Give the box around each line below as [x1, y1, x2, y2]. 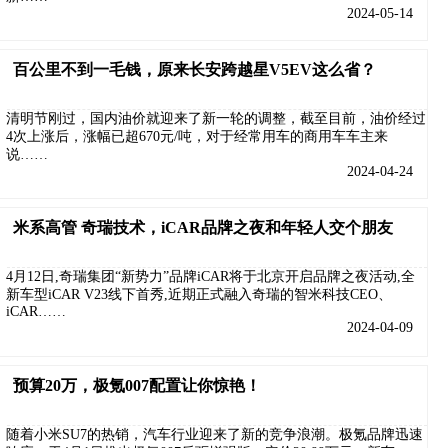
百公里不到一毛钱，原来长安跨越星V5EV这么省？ [13, 61, 376, 78]
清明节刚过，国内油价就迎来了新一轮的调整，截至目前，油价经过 [6, 111, 426, 126]
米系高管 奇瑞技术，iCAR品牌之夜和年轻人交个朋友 [13, 219, 393, 236]
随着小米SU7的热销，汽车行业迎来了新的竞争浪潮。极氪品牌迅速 [6, 427, 423, 442]
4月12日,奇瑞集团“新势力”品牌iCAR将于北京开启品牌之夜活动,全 [6, 269, 415, 284]
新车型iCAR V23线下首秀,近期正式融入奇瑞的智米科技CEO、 [6, 287, 392, 302]
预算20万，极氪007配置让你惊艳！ [13, 377, 261, 394]
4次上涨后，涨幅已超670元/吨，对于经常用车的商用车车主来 [6, 129, 388, 144]
